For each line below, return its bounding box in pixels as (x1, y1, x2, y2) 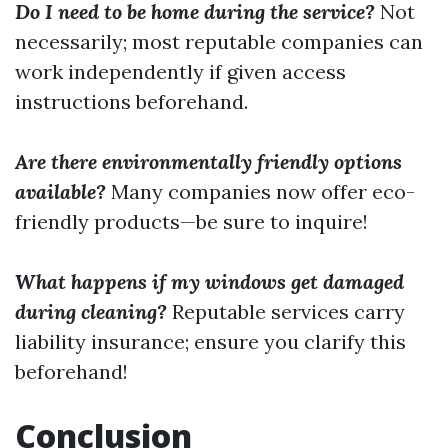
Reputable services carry (167, 299, 405, 324)
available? (15, 179, 106, 204)
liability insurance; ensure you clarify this (15, 329, 406, 354)
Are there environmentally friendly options (15, 149, 402, 174)
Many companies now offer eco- (106, 179, 415, 204)
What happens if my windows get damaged (15, 269, 404, 294)
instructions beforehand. (15, 89, 248, 114)
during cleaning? (15, 299, 167, 324)
